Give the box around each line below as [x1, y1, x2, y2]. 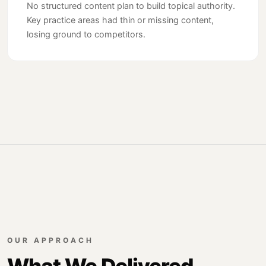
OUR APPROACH [7, 236, 94, 245]
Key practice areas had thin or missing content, [27, 15, 214, 26]
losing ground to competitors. [27, 29, 145, 40]
